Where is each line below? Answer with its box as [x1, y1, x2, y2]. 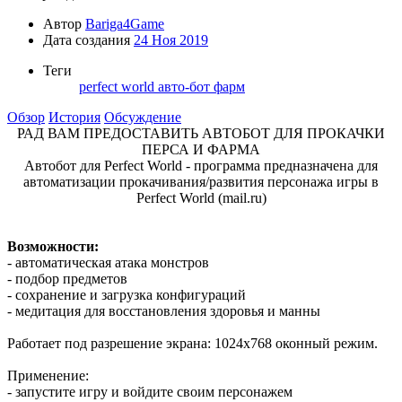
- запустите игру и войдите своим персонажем [7, 383, 293, 399]
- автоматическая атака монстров [7, 254, 209, 270]
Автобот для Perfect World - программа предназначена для [24, 157, 378, 173]
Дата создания [43, 31, 130, 48]
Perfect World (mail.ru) [135, 189, 267, 205]
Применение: [7, 367, 89, 383]
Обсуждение [104, 109, 181, 125]
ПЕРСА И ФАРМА [142, 141, 260, 157]
